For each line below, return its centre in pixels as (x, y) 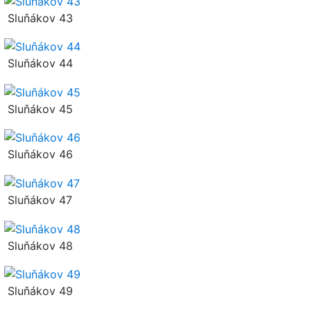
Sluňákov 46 (39, 154)
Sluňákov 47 (38, 200)
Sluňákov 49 (39, 291)
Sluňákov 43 (39, 18)
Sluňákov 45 (39, 109)
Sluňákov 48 (39, 245)
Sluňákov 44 (39, 64)
